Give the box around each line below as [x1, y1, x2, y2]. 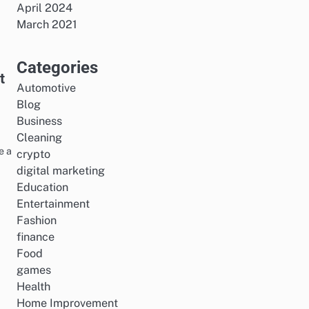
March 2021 [17, 18, 77, 31]
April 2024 [17, 1, 72, 14]
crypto [17, 148, 50, 161]
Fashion [17, 214, 57, 227]
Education [17, 181, 68, 194]
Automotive [17, 81, 76, 94]
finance [17, 230, 54, 243]
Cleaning [17, 131, 62, 144]
